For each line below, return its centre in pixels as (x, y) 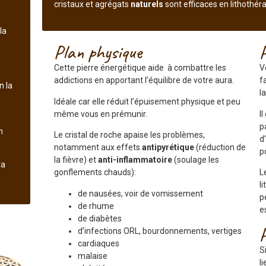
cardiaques (98, 243)
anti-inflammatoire (135, 160)
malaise (92, 256)
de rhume (96, 206)
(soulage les (195, 160)
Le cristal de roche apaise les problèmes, (129, 135)
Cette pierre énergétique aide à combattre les (140, 68)
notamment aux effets (98, 148)
